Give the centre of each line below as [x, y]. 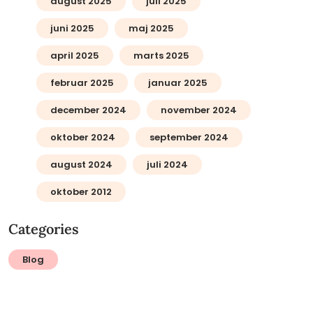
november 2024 [198, 110]
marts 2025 [161, 56]
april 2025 [74, 56]
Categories [43, 229]
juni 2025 [72, 29]
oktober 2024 [82, 138]
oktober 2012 [81, 192]
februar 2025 [82, 83]
